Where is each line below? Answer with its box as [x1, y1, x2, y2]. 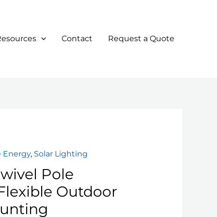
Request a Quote [108, 34, 174, 43]
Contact [62, 34, 93, 43]
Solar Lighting [34, 149, 88, 159]
